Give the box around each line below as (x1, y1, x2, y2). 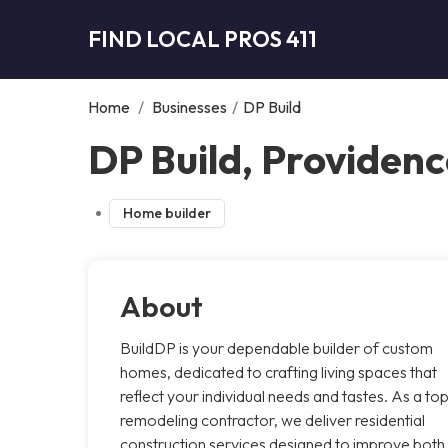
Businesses (152, 96, 227, 117)
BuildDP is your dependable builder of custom (120, 337, 433, 358)
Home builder (122, 203, 211, 222)
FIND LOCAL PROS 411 (88, 24, 317, 53)
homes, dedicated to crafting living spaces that (120, 361, 437, 382)
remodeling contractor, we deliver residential (120, 409, 425, 430)
